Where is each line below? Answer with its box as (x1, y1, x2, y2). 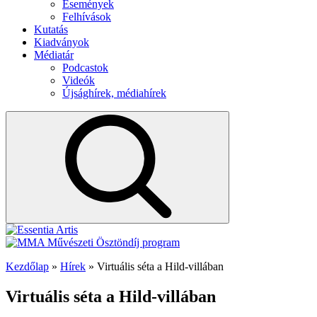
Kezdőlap (6, 260, 49, 272)
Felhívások (62, 11, 111, 23)
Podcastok (62, 62, 108, 74)
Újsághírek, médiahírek (62, 87, 166, 99)
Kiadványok (34, 36, 89, 48)
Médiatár (34, 49, 74, 61)
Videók (62, 74, 95, 86)
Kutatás (34, 23, 68, 35)
